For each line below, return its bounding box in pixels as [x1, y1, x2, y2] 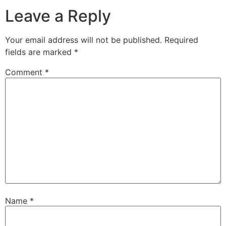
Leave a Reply [5, 6, 111, 26]
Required [164, 35, 198, 45]
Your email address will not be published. [5, 35, 162, 45]
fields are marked [5, 47, 74, 58]
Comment [5, 67, 45, 78]
